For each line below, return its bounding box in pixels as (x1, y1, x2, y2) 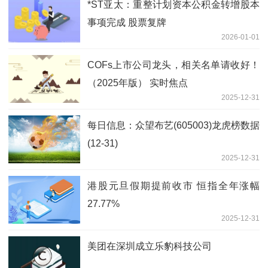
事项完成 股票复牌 (87, 17, 166, 28)
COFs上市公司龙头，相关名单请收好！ (87, 60, 260, 71)
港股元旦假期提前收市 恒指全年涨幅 (87, 181, 260, 191)
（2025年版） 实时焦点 (87, 78, 188, 89)
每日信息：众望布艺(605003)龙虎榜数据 (87, 120, 260, 131)
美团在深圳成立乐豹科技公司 (87, 241, 212, 252)
